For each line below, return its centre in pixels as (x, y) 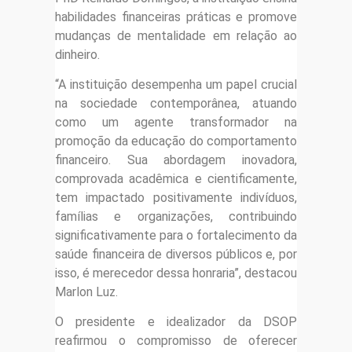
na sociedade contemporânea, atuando (176, 104)
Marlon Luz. (86, 292)
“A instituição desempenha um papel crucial (176, 85)
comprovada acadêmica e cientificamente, (176, 179)
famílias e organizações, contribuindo (176, 217)
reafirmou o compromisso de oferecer (176, 341)
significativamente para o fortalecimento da (176, 236)
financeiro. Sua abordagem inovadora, (176, 160)
